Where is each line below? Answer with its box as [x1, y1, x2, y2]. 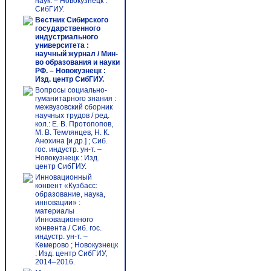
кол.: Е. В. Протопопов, [35, 120, 113, 128]
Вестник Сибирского [35, 16, 108, 24]
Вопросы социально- [35, 86, 107, 94]
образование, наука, [35, 190, 105, 198]
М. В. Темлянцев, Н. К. [35, 128, 109, 137]
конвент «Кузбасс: [35, 181, 97, 190]
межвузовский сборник [35, 103, 113, 111]
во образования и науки [35, 58, 120, 67]
